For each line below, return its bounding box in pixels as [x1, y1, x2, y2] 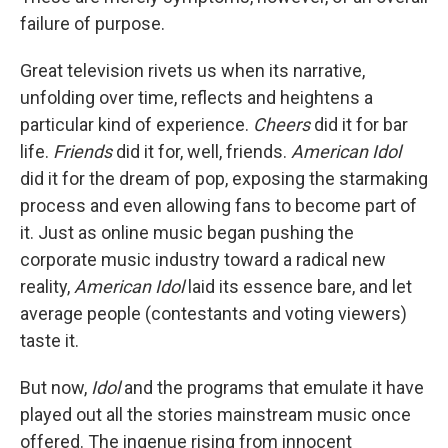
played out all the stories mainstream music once [20, 404, 411, 426]
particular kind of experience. [20, 114, 253, 136]
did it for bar [310, 114, 408, 136]
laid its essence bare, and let [184, 276, 412, 298]
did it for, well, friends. [112, 141, 291, 163]
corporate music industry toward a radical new [20, 249, 386, 271]
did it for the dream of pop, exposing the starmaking [20, 168, 428, 190]
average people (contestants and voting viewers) [20, 303, 407, 325]
